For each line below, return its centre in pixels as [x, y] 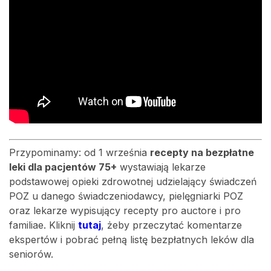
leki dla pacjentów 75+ [63, 167]
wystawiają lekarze [161, 167]
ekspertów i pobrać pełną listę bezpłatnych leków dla [132, 240]
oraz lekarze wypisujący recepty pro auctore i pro [125, 211]
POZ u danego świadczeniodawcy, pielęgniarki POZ [126, 196]
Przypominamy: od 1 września [80, 152]
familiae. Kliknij [44, 225]
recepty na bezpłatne [202, 152]
